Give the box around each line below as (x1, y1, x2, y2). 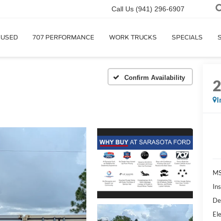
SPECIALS (172, 34, 203, 41)
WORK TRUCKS (109, 34, 157, 41)
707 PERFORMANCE (33, 34, 94, 41)
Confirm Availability (124, 74, 185, 81)
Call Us (111, 5, 134, 13)
